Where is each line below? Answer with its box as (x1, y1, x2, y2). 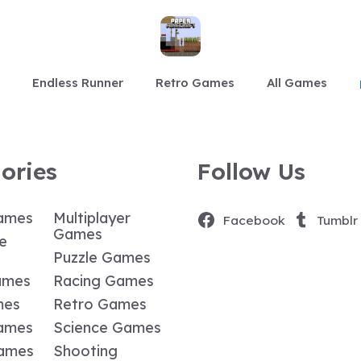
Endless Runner (32, 74, 123, 90)
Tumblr (317, 212, 359, 228)
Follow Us (197, 157, 305, 185)
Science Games (53, 318, 161, 337)
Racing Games (53, 272, 154, 290)
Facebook (222, 212, 285, 228)
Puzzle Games (53, 248, 151, 267)
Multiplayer (53, 209, 131, 227)
